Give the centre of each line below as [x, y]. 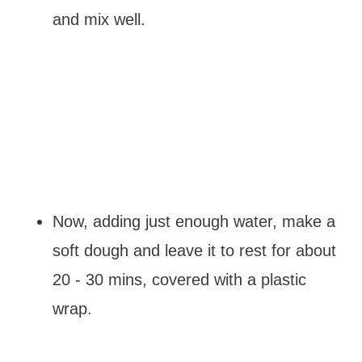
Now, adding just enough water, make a [194, 221]
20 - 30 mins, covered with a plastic [179, 280]
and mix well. [99, 19]
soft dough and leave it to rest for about [194, 250]
